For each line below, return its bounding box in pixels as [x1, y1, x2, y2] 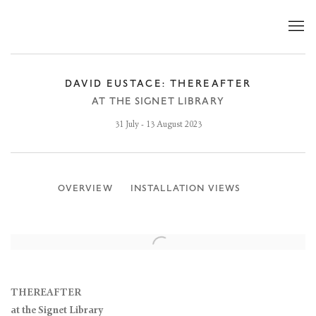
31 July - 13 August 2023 [114, 121, 202, 129]
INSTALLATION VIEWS [130, 184, 241, 193]
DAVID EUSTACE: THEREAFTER [64, 79, 252, 88]
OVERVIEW [57, 184, 113, 193]
